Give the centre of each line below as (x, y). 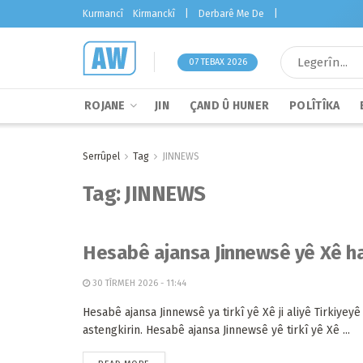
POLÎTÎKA (315, 106)
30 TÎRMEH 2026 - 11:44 (138, 283)
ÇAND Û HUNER (229, 106)
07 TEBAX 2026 (218, 62)
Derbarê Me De (231, 14)
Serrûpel (101, 156)
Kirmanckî (154, 14)
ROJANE (105, 106)
